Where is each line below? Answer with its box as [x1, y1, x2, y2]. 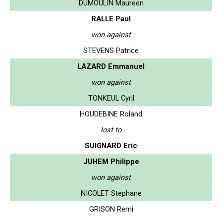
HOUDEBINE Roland [80, 109, 142, 118]
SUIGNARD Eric [85, 141, 137, 150]
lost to [101, 125, 121, 134]
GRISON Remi [89, 204, 133, 214]
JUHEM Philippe [83, 157, 139, 166]
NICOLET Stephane [80, 188, 142, 198]
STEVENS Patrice [83, 46, 139, 55]
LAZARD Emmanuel [77, 61, 145, 71]
